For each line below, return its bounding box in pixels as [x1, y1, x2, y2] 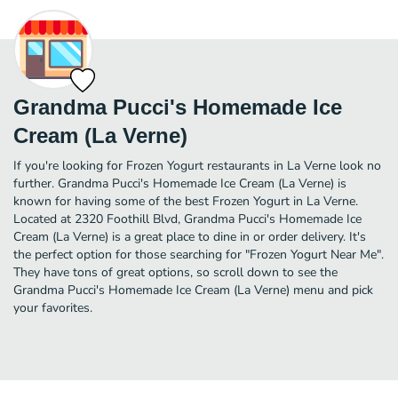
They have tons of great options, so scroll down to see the [13, 263, 338, 281]
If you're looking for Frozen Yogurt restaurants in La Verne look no [13, 156, 381, 174]
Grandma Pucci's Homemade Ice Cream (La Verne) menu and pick [13, 281, 373, 298]
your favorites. [13, 298, 92, 316]
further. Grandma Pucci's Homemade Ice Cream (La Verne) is [13, 174, 346, 192]
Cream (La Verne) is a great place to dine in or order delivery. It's [13, 227, 366, 245]
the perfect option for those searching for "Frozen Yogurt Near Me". [13, 245, 384, 263]
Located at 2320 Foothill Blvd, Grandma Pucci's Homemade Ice [13, 210, 362, 227]
